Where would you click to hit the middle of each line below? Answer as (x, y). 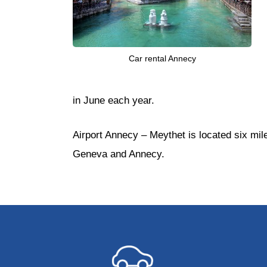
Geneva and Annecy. (119, 154)
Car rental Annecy (162, 59)
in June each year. (114, 101)
